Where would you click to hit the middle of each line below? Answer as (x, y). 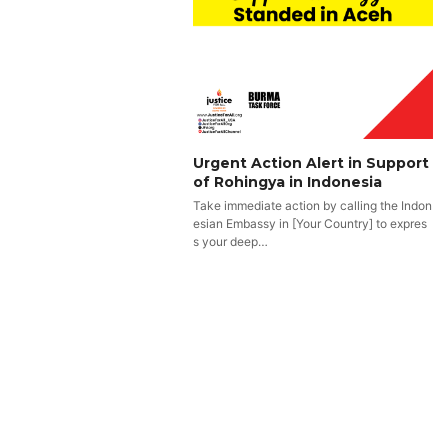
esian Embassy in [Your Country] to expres (310, 224)
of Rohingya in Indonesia (288, 182)
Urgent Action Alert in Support (311, 163)
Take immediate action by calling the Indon (313, 206)
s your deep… (231, 242)
